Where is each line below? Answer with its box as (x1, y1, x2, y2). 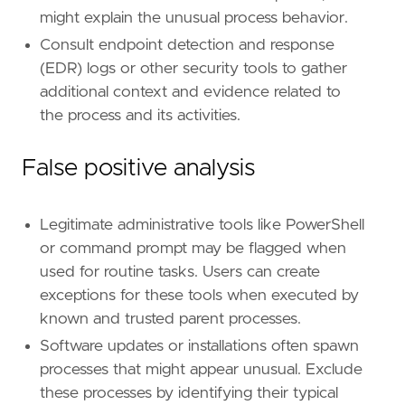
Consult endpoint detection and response (40, 37, 334, 54)
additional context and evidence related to (40, 84, 341, 101)
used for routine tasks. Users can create (40, 264, 320, 281)
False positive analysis (22, 156, 255, 181)
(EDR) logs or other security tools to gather (40, 61, 347, 78)
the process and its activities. (40, 108, 240, 125)
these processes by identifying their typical (40, 385, 338, 402)
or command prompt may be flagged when (40, 240, 346, 258)
